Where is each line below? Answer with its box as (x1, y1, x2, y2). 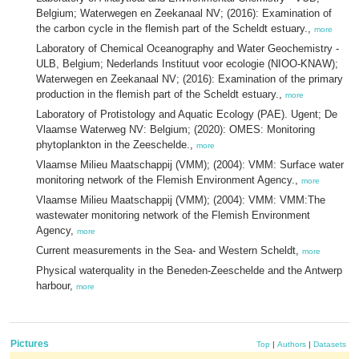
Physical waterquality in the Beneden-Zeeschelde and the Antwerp (36, 264, 342, 276)
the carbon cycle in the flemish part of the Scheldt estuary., (36, 22, 314, 34)
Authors (277, 340, 306, 349)
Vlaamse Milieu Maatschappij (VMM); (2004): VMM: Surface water (36, 159, 344, 171)
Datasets (313, 340, 346, 349)
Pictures (10, 338, 49, 349)
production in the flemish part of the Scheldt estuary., (36, 88, 285, 100)
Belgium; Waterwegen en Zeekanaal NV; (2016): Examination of (36, 7, 332, 19)
